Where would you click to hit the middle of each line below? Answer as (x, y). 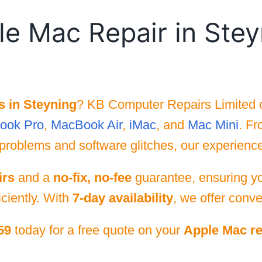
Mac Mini (213, 125)
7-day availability (123, 198)
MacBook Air (86, 125)
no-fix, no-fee (92, 177)
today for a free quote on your (97, 230)
